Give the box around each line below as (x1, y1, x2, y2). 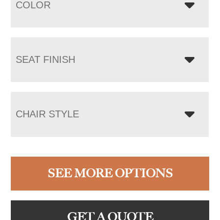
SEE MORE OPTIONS (47, 165, 173, 181)
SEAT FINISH (16, 54, 76, 65)
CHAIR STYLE (16, 108, 80, 119)
